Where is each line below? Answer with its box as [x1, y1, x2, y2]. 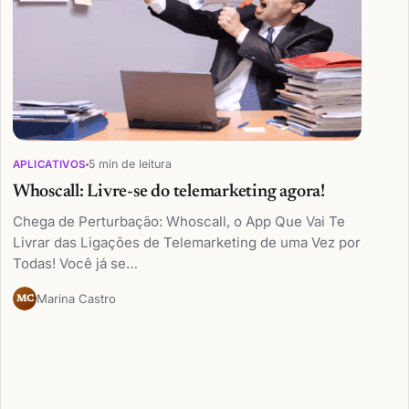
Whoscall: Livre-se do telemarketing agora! [12, 183, 325, 201]
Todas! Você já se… [12, 254, 138, 272]
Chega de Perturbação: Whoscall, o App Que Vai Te [12, 212, 345, 230]
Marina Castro [36, 290, 116, 306]
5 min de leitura [88, 157, 172, 172]
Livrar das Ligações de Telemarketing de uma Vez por [12, 233, 361, 251]
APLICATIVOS [12, 157, 86, 171]
